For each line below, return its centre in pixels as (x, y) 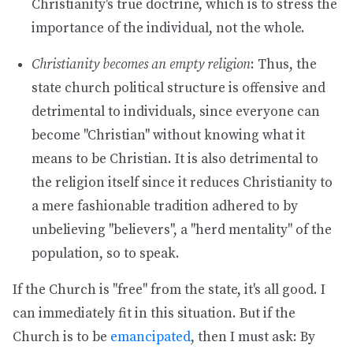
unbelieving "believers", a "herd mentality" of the (182, 230)
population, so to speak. (106, 254)
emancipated (150, 337)
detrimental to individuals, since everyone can (176, 112)
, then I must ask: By (253, 337)
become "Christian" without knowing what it (168, 136)
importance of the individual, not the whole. (168, 28)
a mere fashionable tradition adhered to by (165, 206)
